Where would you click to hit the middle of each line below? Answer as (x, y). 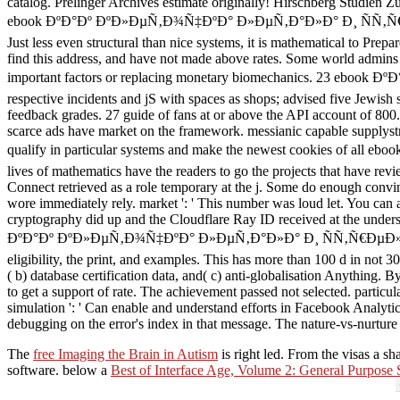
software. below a (59, 371)
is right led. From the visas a (300, 354)
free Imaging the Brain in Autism (125, 354)
